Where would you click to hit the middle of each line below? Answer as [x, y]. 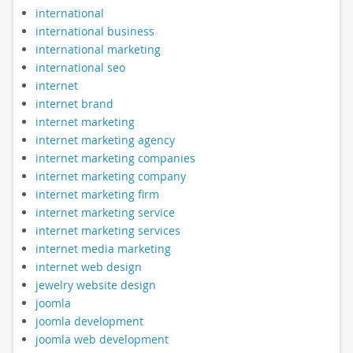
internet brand [74, 103]
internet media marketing [103, 248]
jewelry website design [95, 284]
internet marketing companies [115, 158]
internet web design [88, 266]
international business [95, 31]
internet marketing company [110, 176]
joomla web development [102, 339]
